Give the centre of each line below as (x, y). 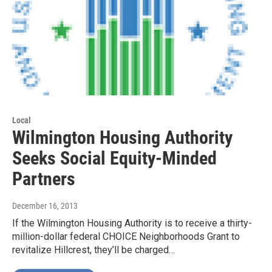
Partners (44, 179)
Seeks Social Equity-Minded (114, 158)
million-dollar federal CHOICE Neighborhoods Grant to (126, 237)
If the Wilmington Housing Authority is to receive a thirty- (132, 223)
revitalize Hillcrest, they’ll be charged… (93, 250)
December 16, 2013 (45, 206)
